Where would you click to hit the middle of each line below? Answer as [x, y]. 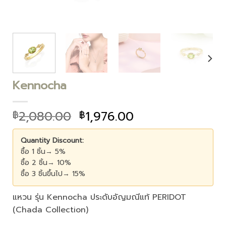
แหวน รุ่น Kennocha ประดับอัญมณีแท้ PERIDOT [99, 197]
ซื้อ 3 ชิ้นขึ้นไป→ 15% [53, 174]
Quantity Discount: [52, 140]
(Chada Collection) [50, 210]
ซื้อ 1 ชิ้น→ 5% [43, 151]
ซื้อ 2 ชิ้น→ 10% [46, 162]
